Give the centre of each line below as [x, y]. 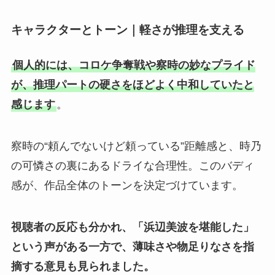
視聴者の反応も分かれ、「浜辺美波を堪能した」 [132, 227]
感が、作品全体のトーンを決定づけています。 [127, 185]
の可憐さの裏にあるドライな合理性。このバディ [132, 165]
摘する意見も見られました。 [83, 266]
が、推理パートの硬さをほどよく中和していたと [132, 84]
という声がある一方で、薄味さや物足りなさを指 [132, 246]
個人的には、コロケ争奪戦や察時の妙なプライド [134, 65]
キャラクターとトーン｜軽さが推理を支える [127, 29]
